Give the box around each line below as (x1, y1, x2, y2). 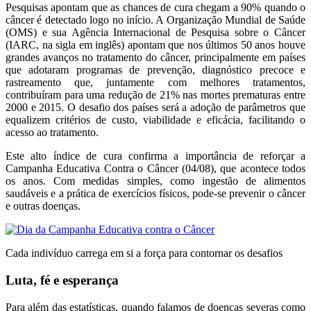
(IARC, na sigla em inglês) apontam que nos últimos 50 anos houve (6, 39, 305, 51)
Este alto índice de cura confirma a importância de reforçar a (6, 150, 305, 162)
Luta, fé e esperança (6, 272, 119, 287)
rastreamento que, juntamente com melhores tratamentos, (6, 76, 305, 89)
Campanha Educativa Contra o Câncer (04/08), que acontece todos (6, 162, 305, 175)
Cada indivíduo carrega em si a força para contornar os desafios (6, 247, 283, 260)
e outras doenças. (6, 200, 81, 212)
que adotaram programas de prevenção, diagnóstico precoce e (6, 64, 305, 76)
